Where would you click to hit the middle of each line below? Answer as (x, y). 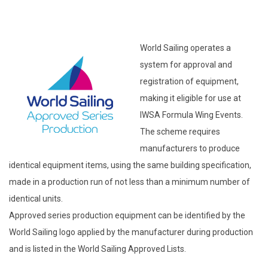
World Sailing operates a (185, 48)
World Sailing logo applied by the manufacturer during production (131, 232)
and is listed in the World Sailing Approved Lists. (98, 249)
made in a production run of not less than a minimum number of (130, 182)
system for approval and (186, 64)
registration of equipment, (189, 81)
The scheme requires (180, 131)
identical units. (36, 198)
